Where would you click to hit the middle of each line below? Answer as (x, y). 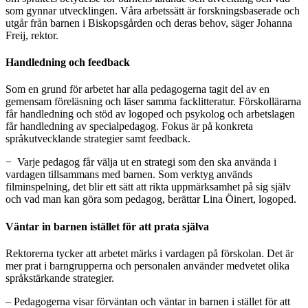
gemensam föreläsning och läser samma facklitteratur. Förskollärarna (153, 102)
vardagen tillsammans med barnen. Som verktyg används (129, 175)
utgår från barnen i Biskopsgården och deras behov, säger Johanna (149, 23)
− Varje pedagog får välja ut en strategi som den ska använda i (141, 162)
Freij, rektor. (32, 35)
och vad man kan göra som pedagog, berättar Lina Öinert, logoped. (151, 199)
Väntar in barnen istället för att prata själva (107, 226)
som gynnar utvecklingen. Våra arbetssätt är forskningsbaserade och (153, 10)
